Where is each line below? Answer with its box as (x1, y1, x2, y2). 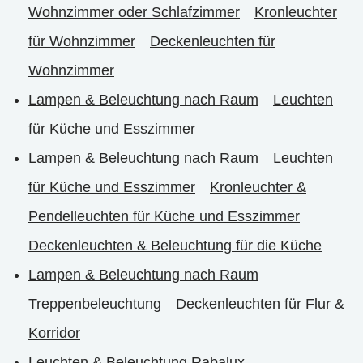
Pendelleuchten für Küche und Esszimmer (28, 207, 300, 224)
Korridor (28, 324, 80, 341)
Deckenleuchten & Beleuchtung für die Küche (28, 237, 322, 254)
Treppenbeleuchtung (28, 295, 161, 312)
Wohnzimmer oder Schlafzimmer (28, 3, 240, 20)
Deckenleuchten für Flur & (176, 295, 344, 312)
